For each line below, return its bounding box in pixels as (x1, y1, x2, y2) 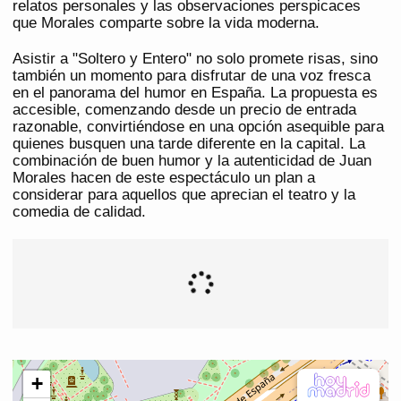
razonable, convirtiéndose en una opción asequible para (13, 118, 384, 136)
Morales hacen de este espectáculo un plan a (13, 169, 315, 187)
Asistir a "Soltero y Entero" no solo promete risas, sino (13, 50, 378, 68)
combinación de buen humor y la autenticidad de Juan (13, 152, 371, 170)
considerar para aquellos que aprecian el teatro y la (13, 186, 355, 204)
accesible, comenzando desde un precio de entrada (13, 101, 356, 119)
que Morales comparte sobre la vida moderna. (13, 14, 320, 32)
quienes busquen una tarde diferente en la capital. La (13, 135, 365, 153)
